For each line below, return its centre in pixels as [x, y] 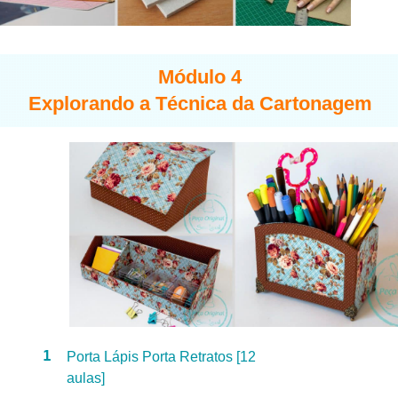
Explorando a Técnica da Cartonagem [200, 103]
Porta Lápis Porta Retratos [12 [161, 356]
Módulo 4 [200, 76]
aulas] [86, 378]
